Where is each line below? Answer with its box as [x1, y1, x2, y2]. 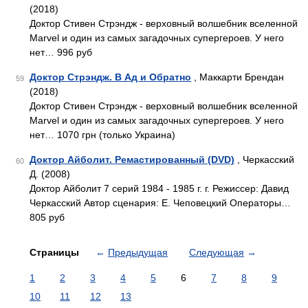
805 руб [30, 212, 65, 223]
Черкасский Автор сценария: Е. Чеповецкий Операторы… [30, 197, 291, 208]
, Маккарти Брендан [191, 71, 284, 82]
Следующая [189, 247, 244, 258]
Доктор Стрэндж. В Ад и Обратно [30, 71, 191, 82]
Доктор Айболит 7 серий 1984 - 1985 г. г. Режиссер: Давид [30, 183, 289, 194]
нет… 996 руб [30, 47, 92, 58]
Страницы [30, 247, 82, 258]
